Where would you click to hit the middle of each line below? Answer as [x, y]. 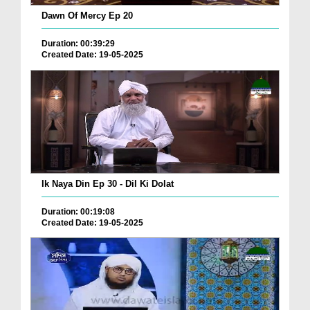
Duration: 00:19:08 [78, 211]
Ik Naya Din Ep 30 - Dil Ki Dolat [108, 183]
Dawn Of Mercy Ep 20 [87, 16]
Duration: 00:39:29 [78, 44]
